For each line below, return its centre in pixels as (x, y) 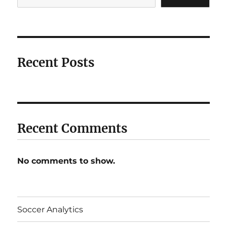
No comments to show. (66, 161)
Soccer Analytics (50, 209)
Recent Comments (72, 128)
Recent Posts (56, 63)
